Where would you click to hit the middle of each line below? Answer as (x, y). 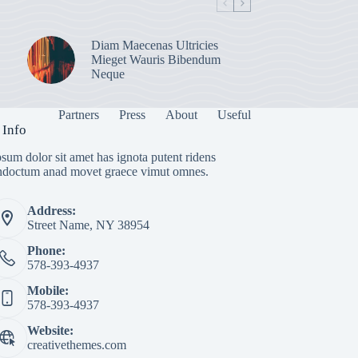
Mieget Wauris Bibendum (155, 59)
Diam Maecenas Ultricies (154, 45)
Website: (50, 330)
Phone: (46, 250)
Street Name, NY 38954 (88, 225)
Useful (234, 114)
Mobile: (48, 290)
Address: (51, 210)
